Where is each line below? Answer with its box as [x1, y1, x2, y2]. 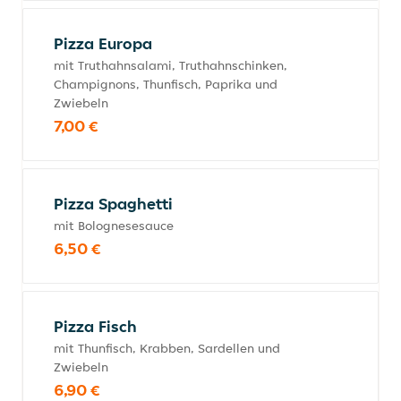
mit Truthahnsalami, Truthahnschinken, [54, 57, 287, 73]
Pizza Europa [54, 33, 152, 54]
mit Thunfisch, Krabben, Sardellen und [54, 340, 280, 356]
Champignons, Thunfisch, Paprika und [54, 76, 277, 92]
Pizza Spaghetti [54, 193, 173, 214]
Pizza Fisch [54, 316, 137, 337]
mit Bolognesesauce [54, 218, 174, 234]
